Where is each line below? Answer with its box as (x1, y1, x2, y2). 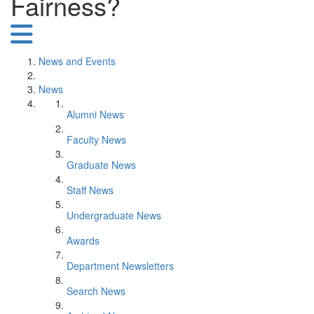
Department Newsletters (67, 259, 174, 273)
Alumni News (67, 107, 124, 121)
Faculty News (67, 132, 126, 146)
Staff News (67, 183, 114, 197)
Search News (67, 284, 125, 298)
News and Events (39, 54, 116, 68)
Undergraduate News (67, 208, 161, 222)
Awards (67, 233, 100, 247)
